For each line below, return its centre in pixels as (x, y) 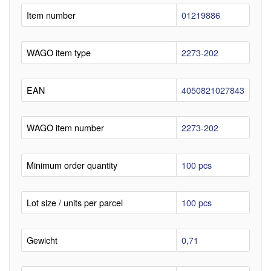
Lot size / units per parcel (75, 202)
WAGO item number (65, 127)
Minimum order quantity (72, 165)
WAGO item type (59, 52)
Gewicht (42, 240)
